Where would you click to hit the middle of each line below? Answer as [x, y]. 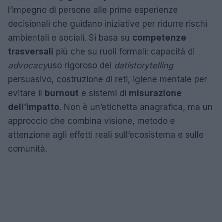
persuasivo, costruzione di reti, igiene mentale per [108, 80]
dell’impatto [34, 107]
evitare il [26, 93]
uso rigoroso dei [81, 66]
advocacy [28, 66]
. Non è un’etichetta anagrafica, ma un [136, 107]
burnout [62, 93]
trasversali [31, 52]
